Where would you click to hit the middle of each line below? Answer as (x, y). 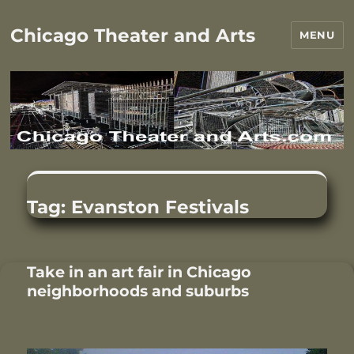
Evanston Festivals (160, 207)
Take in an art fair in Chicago (139, 272)
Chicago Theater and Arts (133, 35)
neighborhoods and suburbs (138, 291)
